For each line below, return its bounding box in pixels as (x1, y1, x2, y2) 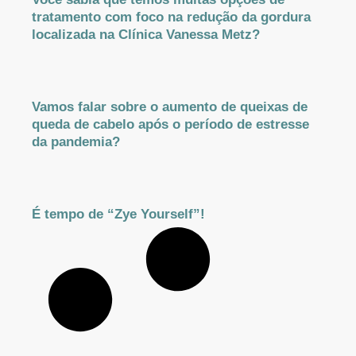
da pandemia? (32, 134, 120, 149)
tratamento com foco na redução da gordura (32, 10, 311, 25)
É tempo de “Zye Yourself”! (32, 207, 205, 222)
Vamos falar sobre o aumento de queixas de (32, 99, 308, 114)
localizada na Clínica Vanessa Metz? (32, 27, 260, 42)
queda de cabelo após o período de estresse (32, 117, 309, 132)
